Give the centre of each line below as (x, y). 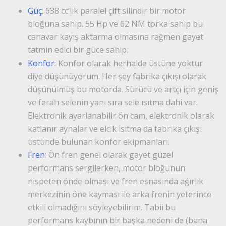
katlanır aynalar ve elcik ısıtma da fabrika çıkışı (115, 128)
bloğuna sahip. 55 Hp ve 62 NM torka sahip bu (115, 23)
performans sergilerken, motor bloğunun (106, 168)
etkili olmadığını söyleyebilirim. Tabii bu (102, 207)
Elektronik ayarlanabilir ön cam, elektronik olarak (121, 115)
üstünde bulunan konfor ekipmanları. (99, 142)
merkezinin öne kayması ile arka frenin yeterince (120, 194)
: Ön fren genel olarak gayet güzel (109, 155)
